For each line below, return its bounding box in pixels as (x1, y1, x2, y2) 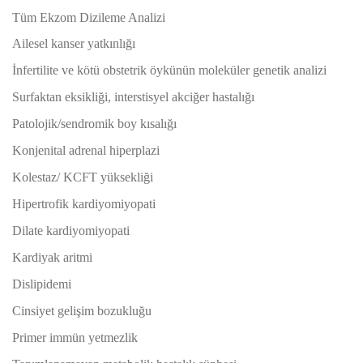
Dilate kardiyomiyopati (12, 224, 130, 237)
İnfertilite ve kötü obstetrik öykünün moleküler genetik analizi (12, 63, 327, 77)
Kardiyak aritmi (12, 250, 92, 264)
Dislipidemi (12, 277, 71, 291)
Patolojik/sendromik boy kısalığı (12, 117, 177, 130)
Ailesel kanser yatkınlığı (12, 36, 135, 50)
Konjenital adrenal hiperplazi (12, 143, 160, 157)
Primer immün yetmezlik (12, 331, 138, 344)
